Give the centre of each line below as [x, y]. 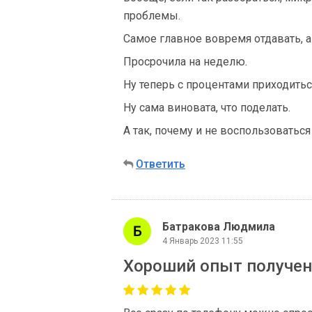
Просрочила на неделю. [185, 62]
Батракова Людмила [219, 226]
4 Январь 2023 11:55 [203, 241]
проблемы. [152, 16]
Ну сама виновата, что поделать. [207, 108]
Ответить [161, 164]
